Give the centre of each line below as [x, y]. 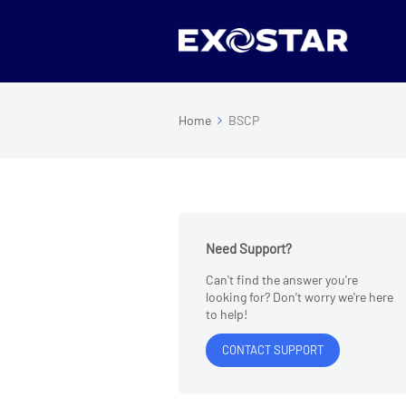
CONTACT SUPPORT [273, 350]
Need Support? [249, 248]
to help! [227, 314]
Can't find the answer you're [282, 280]
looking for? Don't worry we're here [300, 297]
